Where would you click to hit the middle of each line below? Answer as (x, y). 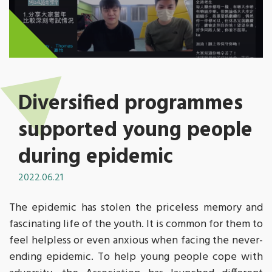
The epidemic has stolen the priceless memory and (136, 208)
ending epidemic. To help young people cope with (136, 257)
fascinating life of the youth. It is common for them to (136, 225)
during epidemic (96, 158)
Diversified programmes (131, 104)
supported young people (135, 131)
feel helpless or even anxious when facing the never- (136, 241)
